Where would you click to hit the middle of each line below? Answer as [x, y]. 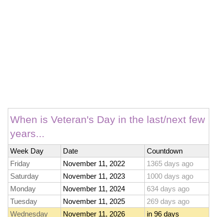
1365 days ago [170, 164]
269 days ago [168, 201]
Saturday [24, 176]
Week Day [27, 151]
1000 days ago [170, 176]
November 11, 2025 [94, 201]
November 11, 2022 [94, 164]
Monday [23, 189]
